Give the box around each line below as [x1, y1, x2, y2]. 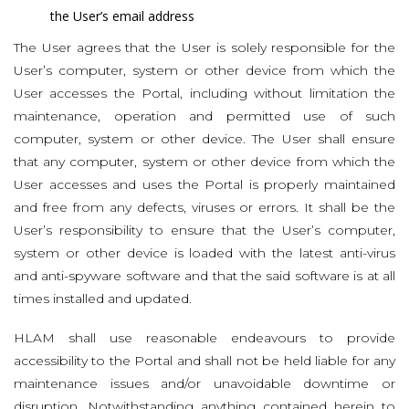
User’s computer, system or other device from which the [14, 62, 395, 79]
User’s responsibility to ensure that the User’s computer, [14, 222, 395, 239]
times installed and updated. [14, 290, 192, 308]
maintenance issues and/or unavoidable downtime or [14, 375, 395, 393]
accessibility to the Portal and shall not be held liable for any [14, 352, 395, 370]
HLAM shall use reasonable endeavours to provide [14, 330, 395, 347]
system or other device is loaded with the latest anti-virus [14, 245, 395, 262]
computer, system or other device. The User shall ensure [14, 131, 395, 148]
